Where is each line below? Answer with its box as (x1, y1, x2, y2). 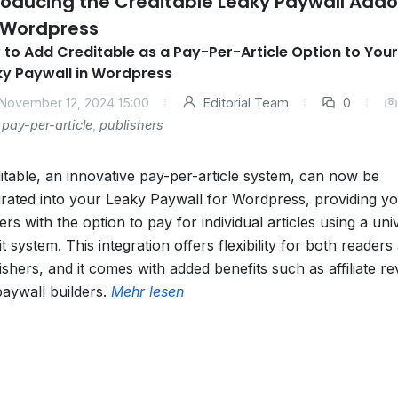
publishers (99, 117, 163, 132)
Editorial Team (199, 95, 289, 110)
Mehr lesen (110, 283, 184, 300)
